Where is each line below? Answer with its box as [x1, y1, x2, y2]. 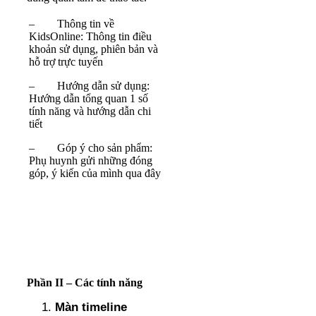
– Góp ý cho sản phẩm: [29, 141, 152, 154]
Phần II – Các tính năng [27, 276, 142, 288]
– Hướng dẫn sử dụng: [29, 79, 150, 92]
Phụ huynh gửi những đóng [29, 154, 152, 166]
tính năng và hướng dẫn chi [29, 104, 151, 117]
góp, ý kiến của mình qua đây [29, 166, 161, 179]
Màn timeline [55, 300, 127, 314]
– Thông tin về [29, 17, 114, 30]
